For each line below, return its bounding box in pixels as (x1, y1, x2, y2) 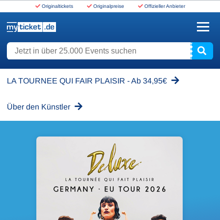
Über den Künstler (7, 103, 72, 111)
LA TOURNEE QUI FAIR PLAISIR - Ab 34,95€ (7, 77, 169, 85)
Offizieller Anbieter (144, 3, 185, 9)
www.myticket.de (7, 34, 58, 42)
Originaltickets (41, 3, 73, 9)
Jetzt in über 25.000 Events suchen (6, 44, 116, 52)
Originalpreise (93, 3, 124, 9)
